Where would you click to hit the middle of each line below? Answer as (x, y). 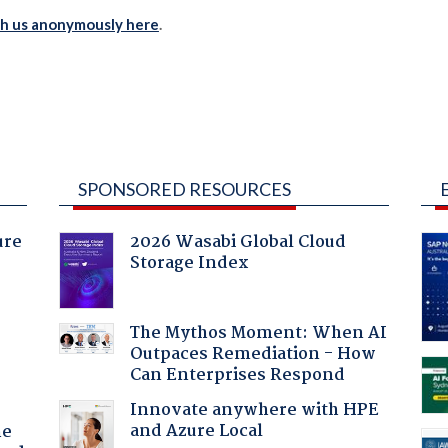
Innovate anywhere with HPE (254, 410)
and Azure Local (196, 431)
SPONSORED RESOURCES (184, 188)
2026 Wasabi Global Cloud (237, 242)
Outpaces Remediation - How (252, 354)
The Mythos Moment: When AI (258, 333)
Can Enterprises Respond (237, 375)
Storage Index (189, 263)
